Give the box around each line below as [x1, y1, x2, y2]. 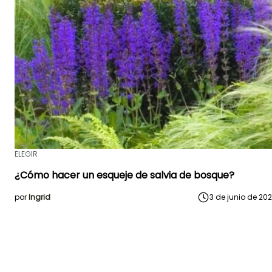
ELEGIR [15, 148, 38, 159]
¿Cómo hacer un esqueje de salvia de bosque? [15, 168, 234, 182]
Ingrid [29, 191, 50, 202]
